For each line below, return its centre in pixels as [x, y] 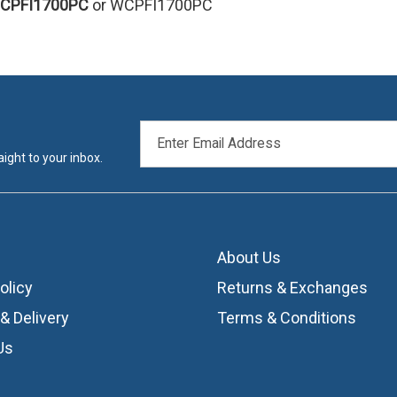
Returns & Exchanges [292, 287]
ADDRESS [173, 148]
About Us [249, 257]
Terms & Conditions [286, 317]
